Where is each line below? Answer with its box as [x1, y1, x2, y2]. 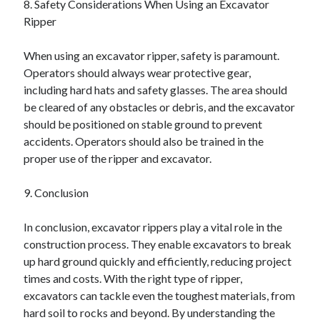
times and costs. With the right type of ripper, [24, 271, 243, 285]
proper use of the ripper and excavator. [24, 151, 212, 165]
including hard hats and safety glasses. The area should [24, 83, 288, 96]
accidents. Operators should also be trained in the [24, 134, 264, 148]
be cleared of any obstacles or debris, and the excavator [24, 100, 296, 114]
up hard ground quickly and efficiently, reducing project [24, 254, 292, 268]
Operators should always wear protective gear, [24, 66, 251, 79]
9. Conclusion [24, 186, 89, 199]
